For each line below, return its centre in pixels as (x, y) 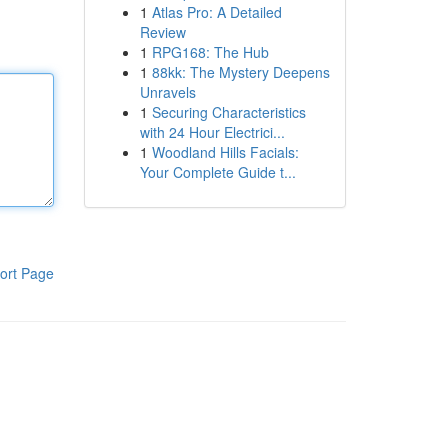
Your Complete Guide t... (217, 172)
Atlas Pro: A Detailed (216, 12)
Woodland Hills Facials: (225, 152)
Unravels (167, 92)
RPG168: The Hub (210, 52)
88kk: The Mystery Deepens (240, 72)
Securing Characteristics (228, 112)
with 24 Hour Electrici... (212, 132)
